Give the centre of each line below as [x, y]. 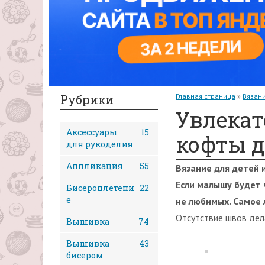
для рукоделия [100, 144]
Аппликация [95, 166]
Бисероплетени [100, 188]
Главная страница [206, 96]
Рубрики [87, 99]
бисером [85, 255]
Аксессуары [92, 132]
